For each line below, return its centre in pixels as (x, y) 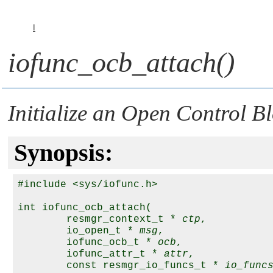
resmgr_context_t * (100, 219)
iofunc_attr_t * (91, 254)
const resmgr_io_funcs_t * (121, 266)
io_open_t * (79, 231)
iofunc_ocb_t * (88, 243)
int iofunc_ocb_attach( (88, 208)
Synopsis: (63, 153)
